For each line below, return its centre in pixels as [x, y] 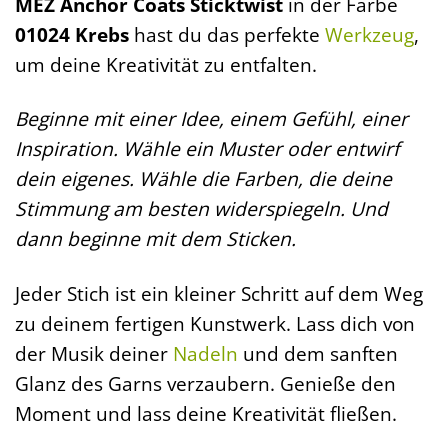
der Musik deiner [94, 354]
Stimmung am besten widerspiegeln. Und [201, 209]
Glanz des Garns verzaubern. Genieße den [205, 384]
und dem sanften [318, 354]
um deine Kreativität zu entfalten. [166, 64]
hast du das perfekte [227, 34]
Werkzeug [369, 34]
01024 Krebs [72, 34]
